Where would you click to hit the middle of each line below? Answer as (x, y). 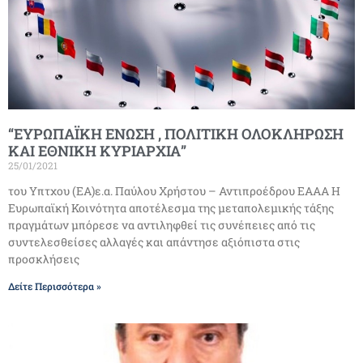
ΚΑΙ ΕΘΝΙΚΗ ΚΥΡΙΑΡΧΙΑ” (97, 150)
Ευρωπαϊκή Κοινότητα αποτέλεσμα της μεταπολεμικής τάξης (171, 207)
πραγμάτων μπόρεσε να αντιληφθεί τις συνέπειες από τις (162, 224)
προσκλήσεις (44, 258)
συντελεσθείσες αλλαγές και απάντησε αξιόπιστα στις (154, 241)
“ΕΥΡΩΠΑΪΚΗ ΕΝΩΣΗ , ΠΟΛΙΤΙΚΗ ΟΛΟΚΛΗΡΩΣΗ (176, 133)
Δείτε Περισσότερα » (55, 286)
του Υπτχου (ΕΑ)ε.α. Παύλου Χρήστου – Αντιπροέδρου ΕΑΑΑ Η (174, 190)
